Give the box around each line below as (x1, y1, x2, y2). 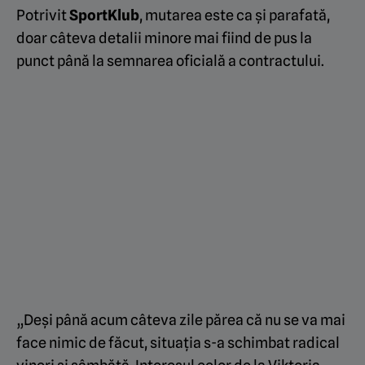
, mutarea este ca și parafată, (139, 7, 330, 24)
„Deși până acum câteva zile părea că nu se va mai (16, 311, 345, 329)
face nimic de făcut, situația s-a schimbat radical (16, 334, 340, 352)
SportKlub (69, 7, 139, 24)
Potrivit (16, 7, 69, 24)
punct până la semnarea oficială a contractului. (16, 52, 324, 70)
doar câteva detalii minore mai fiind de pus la (16, 29, 312, 47)
